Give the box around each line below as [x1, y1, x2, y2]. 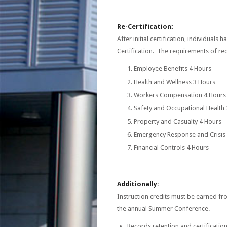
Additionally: [117, 180, 159, 188]
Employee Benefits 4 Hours [134, 65, 211, 72]
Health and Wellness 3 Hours [134, 78, 215, 86]
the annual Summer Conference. [117, 205, 210, 212]
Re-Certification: [117, 23, 173, 30]
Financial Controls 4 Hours [134, 144, 209, 152]
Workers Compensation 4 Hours [134, 91, 226, 99]
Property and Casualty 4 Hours [134, 118, 221, 125]
